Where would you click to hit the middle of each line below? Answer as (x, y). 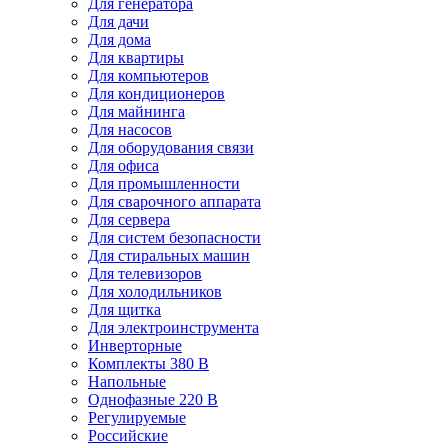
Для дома (119, 39)
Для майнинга (136, 111)
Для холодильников (155, 291)
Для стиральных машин (169, 255)
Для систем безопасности (174, 237)
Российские (128, 435)
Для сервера (129, 219)
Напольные (127, 381)
